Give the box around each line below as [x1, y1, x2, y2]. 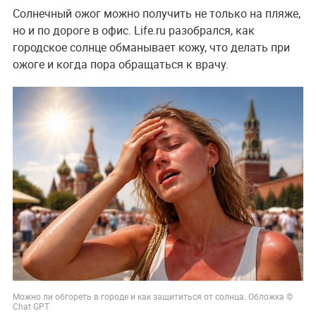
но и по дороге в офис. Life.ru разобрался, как [12, 22, 255, 38]
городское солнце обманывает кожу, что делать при [12, 39, 290, 55]
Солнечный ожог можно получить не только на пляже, [12, 5, 300, 21]
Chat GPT [12, 300, 49, 312]
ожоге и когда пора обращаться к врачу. [12, 56, 229, 72]
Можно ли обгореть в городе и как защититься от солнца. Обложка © [12, 290, 293, 302]
